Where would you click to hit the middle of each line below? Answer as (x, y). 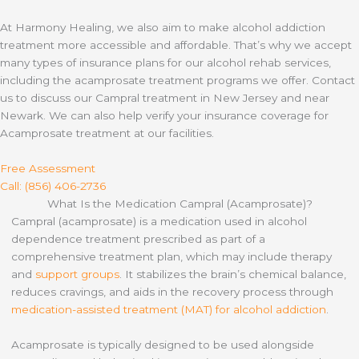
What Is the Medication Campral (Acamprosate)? (179, 203)
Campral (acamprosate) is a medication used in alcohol (159, 221)
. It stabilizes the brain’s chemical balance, (232, 274)
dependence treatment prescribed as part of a (138, 238)
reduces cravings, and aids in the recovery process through (172, 291)
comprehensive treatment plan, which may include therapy (171, 256)
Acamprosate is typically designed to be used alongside (162, 344)
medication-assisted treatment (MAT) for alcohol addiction (168, 309)
